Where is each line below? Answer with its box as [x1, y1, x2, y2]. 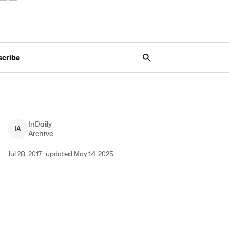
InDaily [28, 120, 52, 128]
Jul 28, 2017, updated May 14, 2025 [7, 150, 113, 158]
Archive [28, 129, 53, 138]
